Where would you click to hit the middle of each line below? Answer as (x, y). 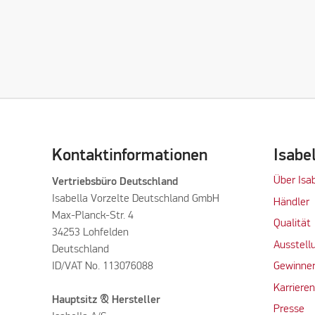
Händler (291, 202)
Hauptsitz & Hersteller (107, 301)
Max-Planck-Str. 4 (92, 216)
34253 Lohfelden (90, 233)
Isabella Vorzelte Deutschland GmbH (135, 199)
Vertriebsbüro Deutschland (116, 182)
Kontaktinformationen (129, 156)
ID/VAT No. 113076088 (102, 267)
